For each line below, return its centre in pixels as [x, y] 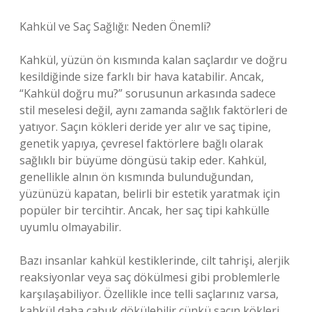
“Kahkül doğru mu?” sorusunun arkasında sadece [148, 93]
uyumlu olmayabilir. [70, 227]
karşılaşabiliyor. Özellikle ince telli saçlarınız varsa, [149, 294]
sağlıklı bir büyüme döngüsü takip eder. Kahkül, [143, 160]
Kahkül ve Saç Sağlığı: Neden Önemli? [115, 26]
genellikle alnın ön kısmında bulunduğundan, [136, 177]
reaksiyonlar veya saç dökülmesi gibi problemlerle [150, 277]
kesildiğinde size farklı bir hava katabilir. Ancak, [142, 77]
